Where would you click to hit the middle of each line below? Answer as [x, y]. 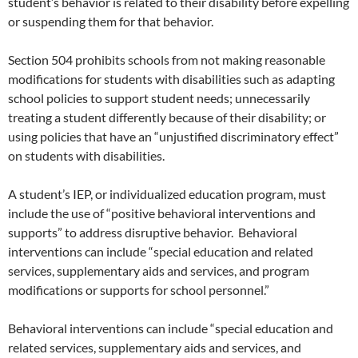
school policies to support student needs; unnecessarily [159, 97]
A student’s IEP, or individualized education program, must [167, 193]
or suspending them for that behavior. [111, 21]
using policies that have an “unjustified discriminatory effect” [173, 136]
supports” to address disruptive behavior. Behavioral [153, 232]
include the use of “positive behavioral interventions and [162, 213]
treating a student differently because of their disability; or [167, 117]
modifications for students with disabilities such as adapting [171, 78]
